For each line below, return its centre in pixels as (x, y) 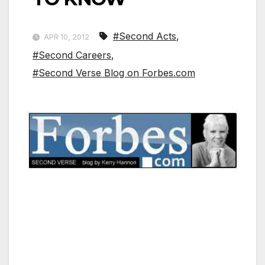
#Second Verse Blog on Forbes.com (114, 72)
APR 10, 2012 (67, 37)
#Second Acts (145, 36)
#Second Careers (72, 55)
